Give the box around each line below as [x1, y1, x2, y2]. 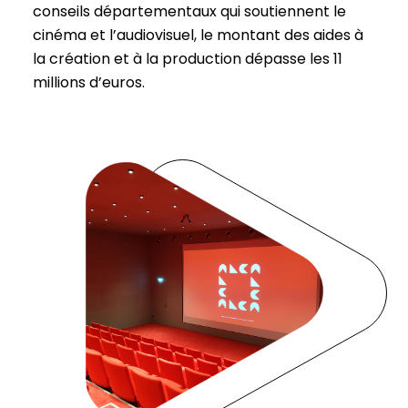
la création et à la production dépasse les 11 [33, 48, 342, 69]
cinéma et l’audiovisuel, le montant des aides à [33, 25, 363, 46]
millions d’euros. [33, 72, 145, 93]
